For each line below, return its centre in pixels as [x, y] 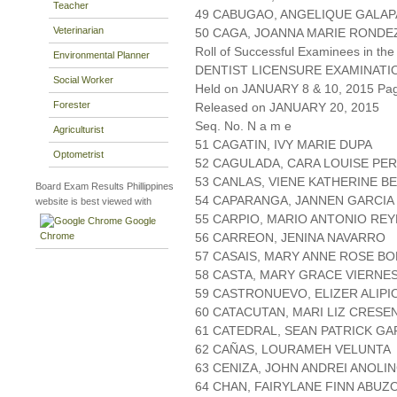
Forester [72, 104]
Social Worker [83, 79]
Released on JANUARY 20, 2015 [287, 108]
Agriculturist [78, 129]
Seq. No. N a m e [243, 126]
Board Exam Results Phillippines [105, 186]
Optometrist [78, 154]
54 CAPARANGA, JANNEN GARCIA [295, 201]
